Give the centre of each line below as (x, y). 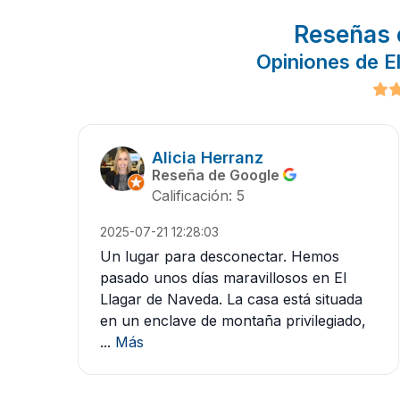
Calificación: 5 (198, 196)
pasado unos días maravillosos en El (223, 278)
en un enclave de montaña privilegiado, (233, 321)
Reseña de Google (217, 175)
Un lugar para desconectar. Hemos (220, 257)
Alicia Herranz (208, 158)
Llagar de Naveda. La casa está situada (231, 300)
